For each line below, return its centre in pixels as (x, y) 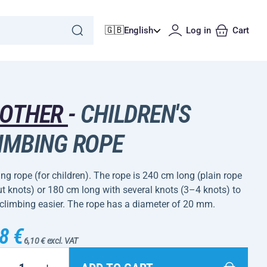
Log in (198, 30)
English (139, 30)
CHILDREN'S (133, 114)
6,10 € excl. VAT (51, 241)
